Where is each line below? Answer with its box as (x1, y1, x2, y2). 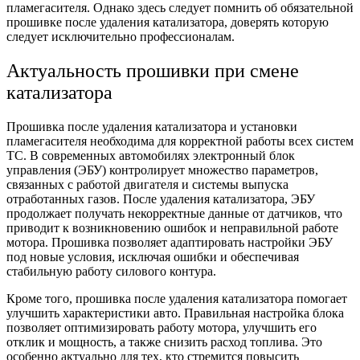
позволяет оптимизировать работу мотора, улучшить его (6, 320, 317, 334)
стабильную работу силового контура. (6, 264, 219, 278)
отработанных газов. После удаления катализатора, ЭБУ (6, 191, 315, 206)
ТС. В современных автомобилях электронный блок (6, 148, 295, 162)
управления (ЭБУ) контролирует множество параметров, (6, 162, 318, 177)
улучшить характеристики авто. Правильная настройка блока (6, 305, 344, 320)
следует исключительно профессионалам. (6, 29, 235, 43)
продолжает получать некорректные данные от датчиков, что (6, 206, 342, 220)
